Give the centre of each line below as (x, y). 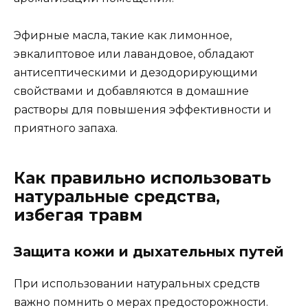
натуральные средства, (117, 197)
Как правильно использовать (142, 178)
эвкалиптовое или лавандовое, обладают (134, 54)
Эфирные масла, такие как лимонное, (123, 36)
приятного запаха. (66, 129)
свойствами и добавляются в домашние (131, 91)
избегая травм (78, 216)
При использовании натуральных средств (137, 284)
